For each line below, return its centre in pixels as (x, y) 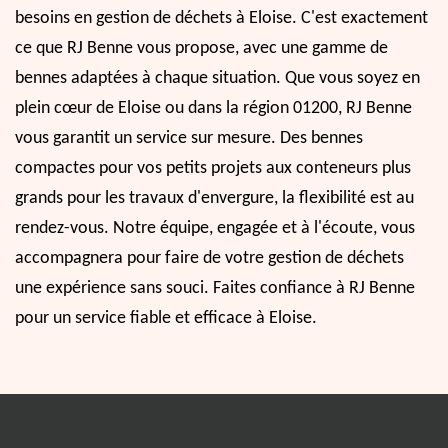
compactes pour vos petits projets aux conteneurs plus (213, 168)
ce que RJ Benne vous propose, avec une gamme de (201, 48)
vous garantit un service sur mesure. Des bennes (189, 138)
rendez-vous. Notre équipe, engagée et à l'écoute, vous (215, 228)
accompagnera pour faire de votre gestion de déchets (209, 258)
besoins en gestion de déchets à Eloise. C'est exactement (221, 18)
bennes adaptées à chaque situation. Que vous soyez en (217, 78)
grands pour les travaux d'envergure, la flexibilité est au (214, 198)
